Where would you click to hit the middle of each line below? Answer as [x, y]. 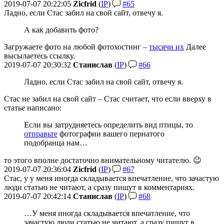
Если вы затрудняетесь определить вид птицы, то [108, 124]
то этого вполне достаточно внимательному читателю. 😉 [103, 160]
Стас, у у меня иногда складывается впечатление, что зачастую [111, 178]
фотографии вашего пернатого [111, 133]
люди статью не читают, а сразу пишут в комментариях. [99, 187]
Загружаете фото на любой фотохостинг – [76, 46]
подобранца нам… [56, 142]
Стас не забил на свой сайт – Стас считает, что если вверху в [108, 98]
